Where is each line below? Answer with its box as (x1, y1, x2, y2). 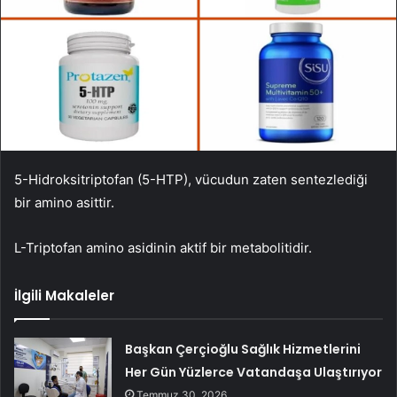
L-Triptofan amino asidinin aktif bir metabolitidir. (14, 238, 312, 256)
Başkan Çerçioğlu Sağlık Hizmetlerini (125, 339, 362, 358)
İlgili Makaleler (14, 285, 114, 305)
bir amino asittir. (14, 193, 114, 211)
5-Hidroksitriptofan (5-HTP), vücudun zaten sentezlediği (14, 170, 368, 188)
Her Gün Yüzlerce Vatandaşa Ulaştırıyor (125, 362, 383, 381)
